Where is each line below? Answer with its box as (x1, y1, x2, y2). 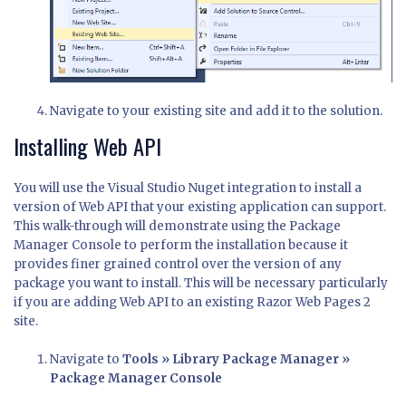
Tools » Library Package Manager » (122, 351, 350, 367)
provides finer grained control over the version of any (14, 256, 342, 272)
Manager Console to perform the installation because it (14, 237, 348, 253)
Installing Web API (14, 129, 161, 162)
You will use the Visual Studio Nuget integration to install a (14, 179, 362, 196)
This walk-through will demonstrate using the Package (14, 217, 341, 234)
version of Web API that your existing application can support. (14, 198, 386, 215)
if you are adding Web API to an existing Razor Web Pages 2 (14, 294, 371, 310)
